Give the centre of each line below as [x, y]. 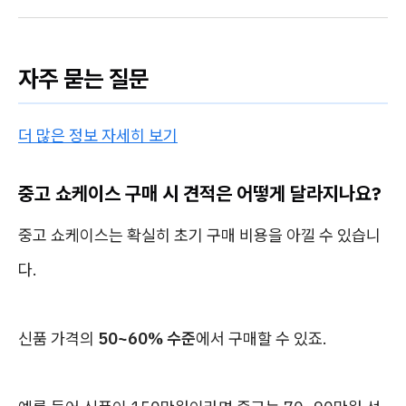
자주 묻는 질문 [83, 78]
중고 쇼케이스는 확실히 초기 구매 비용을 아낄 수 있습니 [199, 235]
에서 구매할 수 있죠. [261, 338]
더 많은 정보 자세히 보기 [98, 135]
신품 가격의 [58, 338]
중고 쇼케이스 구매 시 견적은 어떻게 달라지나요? [200, 193]
